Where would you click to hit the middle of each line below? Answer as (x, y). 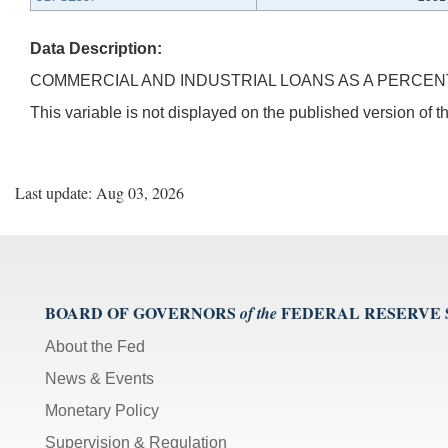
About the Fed (95, 346)
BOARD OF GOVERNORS (140, 312)
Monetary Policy (102, 410)
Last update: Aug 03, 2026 (99, 192)
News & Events (99, 378)
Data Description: (96, 48)
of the (258, 312)
